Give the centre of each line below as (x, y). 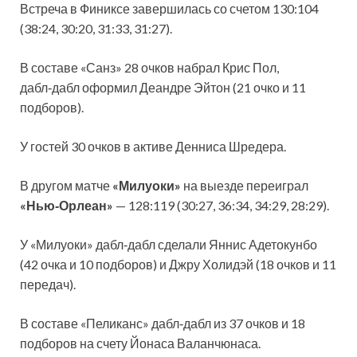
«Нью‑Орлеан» (67, 205)
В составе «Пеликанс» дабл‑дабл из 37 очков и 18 (163, 323)
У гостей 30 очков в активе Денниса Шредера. (153, 146)
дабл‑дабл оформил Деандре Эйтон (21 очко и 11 (163, 87)
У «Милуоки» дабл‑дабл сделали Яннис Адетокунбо (169, 244)
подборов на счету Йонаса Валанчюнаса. (140, 343)
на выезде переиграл (245, 185)
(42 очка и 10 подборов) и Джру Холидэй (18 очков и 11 (178, 264)
